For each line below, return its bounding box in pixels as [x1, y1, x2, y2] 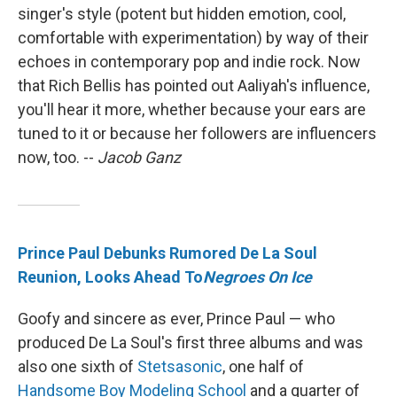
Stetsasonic [137, 357, 222, 377]
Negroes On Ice [203, 268, 312, 287]
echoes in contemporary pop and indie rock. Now [18, 52, 361, 72]
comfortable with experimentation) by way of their [18, 28, 369, 48]
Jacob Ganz [97, 148, 181, 167]
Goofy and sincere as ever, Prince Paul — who [18, 309, 335, 329]
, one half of [222, 357, 304, 377]
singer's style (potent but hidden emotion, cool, [18, 4, 346, 24]
